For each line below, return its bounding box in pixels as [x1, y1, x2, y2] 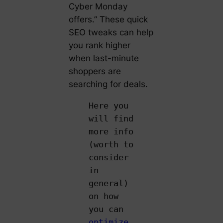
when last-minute [68, 53, 139, 64]
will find [88, 113, 133, 123]
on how [88, 191, 118, 201]
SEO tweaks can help [68, 27, 153, 38]
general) [88, 178, 128, 188]
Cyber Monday [68, 1, 127, 12]
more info [88, 126, 133, 136]
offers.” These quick [68, 14, 148, 25]
